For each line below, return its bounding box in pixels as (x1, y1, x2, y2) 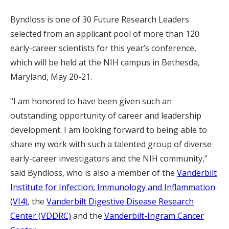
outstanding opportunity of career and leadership (10, 110, 201, 121)
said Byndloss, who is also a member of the (10, 167, 177, 178)
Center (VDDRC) (10, 210, 71, 221)
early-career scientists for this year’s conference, (10, 42, 196, 54)
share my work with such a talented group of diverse (10, 139, 212, 150)
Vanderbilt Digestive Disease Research (47, 196, 194, 207)
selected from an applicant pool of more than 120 (10, 28, 199, 39)
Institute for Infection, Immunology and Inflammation (10, 181, 215, 193)
